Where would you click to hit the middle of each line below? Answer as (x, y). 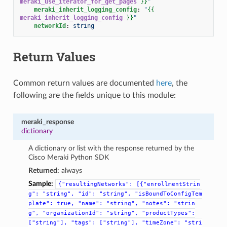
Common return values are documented (84, 83)
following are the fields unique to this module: (94, 95)
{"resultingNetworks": (96, 184)
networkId (50, 26)
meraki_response (47, 122)
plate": (41, 203)
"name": (91, 203)
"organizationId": (73, 213)
